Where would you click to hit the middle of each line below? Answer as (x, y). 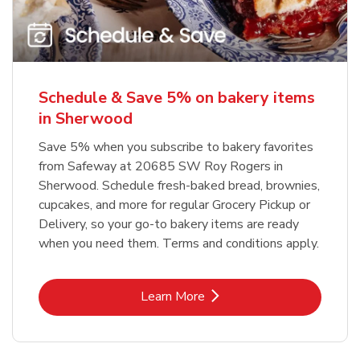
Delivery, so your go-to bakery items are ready (169, 224)
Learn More (173, 296)
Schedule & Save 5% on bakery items (177, 97)
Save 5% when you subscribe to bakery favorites (176, 147)
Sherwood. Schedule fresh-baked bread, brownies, (179, 185)
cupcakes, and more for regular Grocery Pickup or (174, 205)
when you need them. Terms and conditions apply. (179, 243)
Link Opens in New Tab (244, 295)
